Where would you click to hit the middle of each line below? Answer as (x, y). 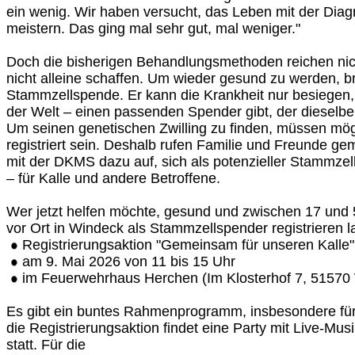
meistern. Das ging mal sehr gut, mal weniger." (153, 29)
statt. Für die (46, 345)
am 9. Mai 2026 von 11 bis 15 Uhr (129, 261)
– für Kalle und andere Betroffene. (113, 178)
